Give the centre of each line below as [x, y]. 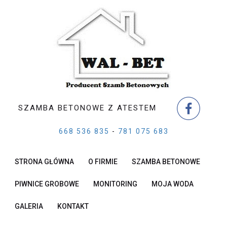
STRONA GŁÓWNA [44, 162]
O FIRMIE [103, 162]
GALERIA [29, 206]
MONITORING [115, 184]
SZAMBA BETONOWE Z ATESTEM [87, 108]
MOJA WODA [173, 184]
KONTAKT [73, 206]
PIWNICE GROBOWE [47, 184]
